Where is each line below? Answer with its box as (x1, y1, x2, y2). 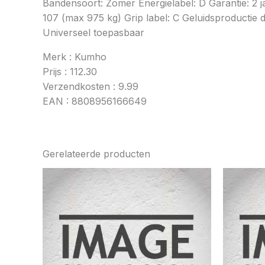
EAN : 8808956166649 (43, 95, 147, 108)
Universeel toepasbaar (43, 27, 144, 39)
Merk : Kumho (43, 51, 106, 63)
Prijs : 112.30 (43, 66, 97, 78)
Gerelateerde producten (43, 148, 150, 160)
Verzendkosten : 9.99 (43, 80, 138, 93)
